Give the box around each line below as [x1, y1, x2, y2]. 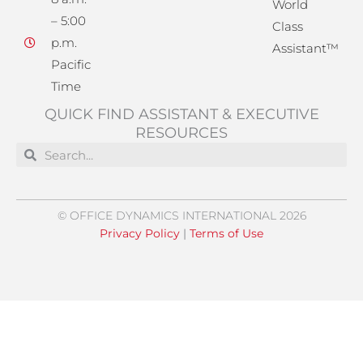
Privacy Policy [100, 226, 180, 241]
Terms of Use [190, 226, 263, 241]
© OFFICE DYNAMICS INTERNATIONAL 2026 [57, 208, 306, 224]
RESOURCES [135, 124, 228, 143]
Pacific [50, 57, 91, 73]
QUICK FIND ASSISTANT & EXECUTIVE [44, 105, 319, 124]
